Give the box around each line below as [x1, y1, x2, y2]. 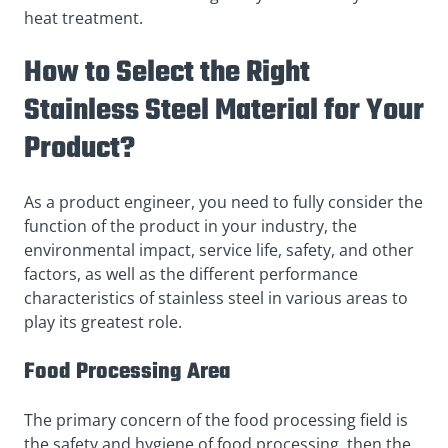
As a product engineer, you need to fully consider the [24, 191, 423, 214]
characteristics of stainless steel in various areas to [24, 287, 408, 310]
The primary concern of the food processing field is [24, 409, 408, 432]
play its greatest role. [24, 311, 182, 334]
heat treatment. [24, 6, 143, 29]
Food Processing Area [24, 355, 231, 390]
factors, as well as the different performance [24, 263, 358, 286]
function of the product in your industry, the [24, 215, 357, 238]
